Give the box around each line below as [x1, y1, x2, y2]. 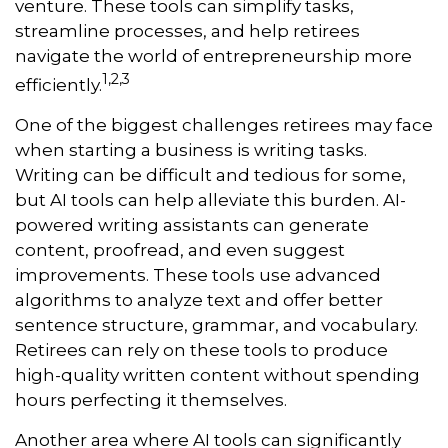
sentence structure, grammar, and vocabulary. [15, 314, 418, 335]
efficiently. [15, 74, 102, 95]
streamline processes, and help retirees [15, 21, 360, 41]
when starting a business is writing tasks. [15, 139, 367, 160]
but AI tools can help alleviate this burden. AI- [15, 189, 406, 210]
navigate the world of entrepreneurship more [15, 46, 412, 66]
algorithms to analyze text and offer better [15, 289, 383, 310]
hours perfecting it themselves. [15, 389, 287, 410]
